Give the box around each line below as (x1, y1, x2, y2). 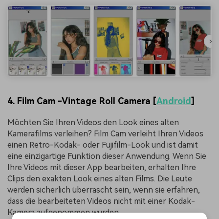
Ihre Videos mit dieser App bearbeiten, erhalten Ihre (7, 162, 196, 172)
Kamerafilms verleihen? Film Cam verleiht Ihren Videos (7, 129, 203, 138)
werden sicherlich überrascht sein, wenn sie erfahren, (7, 185, 200, 195)
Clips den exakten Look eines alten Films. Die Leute (7, 174, 192, 183)
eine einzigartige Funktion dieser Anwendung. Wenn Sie (7, 151, 206, 161)
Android (156, 96, 191, 107)
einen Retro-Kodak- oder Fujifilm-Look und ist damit (7, 140, 198, 150)
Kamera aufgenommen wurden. (7, 207, 120, 217)
